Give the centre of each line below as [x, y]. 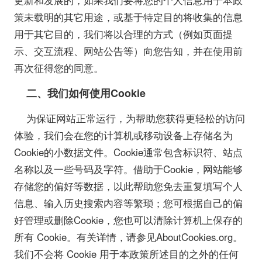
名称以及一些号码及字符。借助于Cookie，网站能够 [128, 169]
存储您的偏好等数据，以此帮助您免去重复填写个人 [128, 186]
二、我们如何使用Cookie [86, 93]
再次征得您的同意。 [58, 68]
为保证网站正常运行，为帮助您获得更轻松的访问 [136, 118]
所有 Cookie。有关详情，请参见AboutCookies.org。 [128, 237]
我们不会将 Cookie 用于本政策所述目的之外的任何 [126, 254]
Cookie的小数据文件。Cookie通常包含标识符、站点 [128, 152]
